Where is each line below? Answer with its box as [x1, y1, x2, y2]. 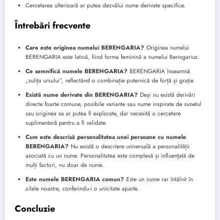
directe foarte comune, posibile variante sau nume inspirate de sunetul [26, 100, 201, 109]
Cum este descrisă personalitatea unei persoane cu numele [26, 133, 186, 142]
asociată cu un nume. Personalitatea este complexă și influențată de [26, 151, 194, 161]
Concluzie [15, 202, 55, 216]
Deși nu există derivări [138, 90, 195, 100]
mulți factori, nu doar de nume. [26, 161, 104, 170]
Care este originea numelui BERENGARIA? [26, 43, 144, 53]
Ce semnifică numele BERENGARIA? [26, 67, 128, 76]
